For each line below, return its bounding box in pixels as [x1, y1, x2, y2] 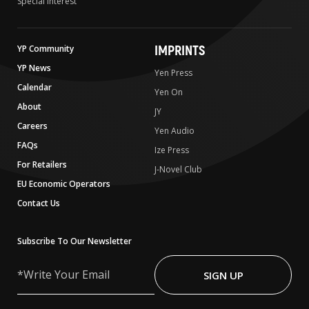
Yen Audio [154, 125, 195, 137]
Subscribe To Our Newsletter [17, 235, 132, 248]
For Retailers [17, 159, 67, 171]
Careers [17, 120, 48, 132]
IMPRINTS [154, 42, 205, 60]
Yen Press [154, 67, 192, 79]
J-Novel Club [154, 163, 202, 176]
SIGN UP [203, 268, 243, 282]
